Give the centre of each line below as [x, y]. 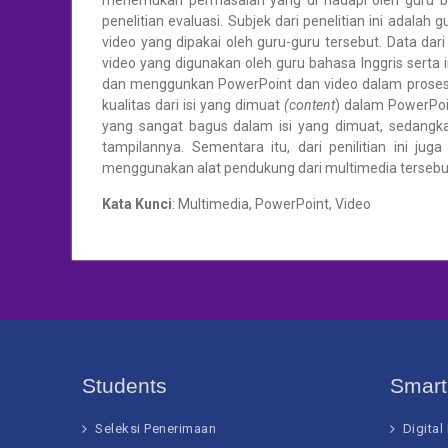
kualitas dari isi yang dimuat [193, 105]
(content [309, 105]
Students [124, 385]
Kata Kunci [137, 204]
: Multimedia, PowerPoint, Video [271, 204]
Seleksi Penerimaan [155, 428]
